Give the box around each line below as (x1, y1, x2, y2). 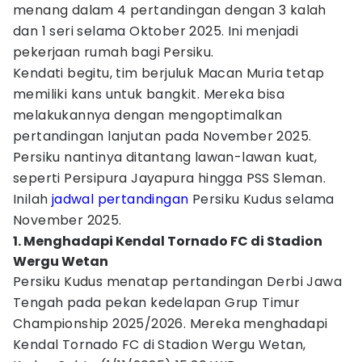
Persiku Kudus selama (188, 190, 335, 208)
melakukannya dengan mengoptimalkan (13, 106, 283, 124)
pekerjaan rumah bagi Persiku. (13, 43, 214, 61)
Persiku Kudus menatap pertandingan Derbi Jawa (13, 272, 342, 291)
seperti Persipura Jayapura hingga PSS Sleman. (13, 169, 326, 187)
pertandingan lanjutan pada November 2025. (13, 127, 312, 145)
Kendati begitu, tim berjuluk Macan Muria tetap (13, 64, 325, 82)
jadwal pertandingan (51, 190, 189, 208)
